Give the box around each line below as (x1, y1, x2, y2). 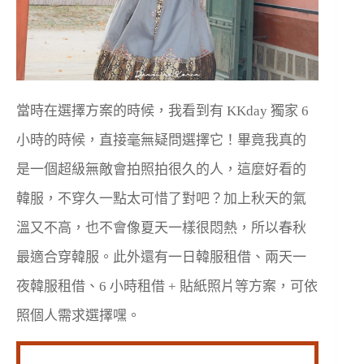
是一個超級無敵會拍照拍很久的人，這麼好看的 (16, 161, 306, 177)
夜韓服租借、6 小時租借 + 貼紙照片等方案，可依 (16, 278, 318, 294)
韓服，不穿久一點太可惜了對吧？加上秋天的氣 (16, 190, 306, 206)
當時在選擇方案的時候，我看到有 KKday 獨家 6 (16, 102, 309, 119)
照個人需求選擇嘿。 (16, 307, 141, 323)
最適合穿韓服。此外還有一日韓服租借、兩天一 (16, 249, 306, 265)
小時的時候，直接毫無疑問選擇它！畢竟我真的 (16, 132, 306, 148)
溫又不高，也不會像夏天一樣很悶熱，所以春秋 (16, 219, 306, 236)
